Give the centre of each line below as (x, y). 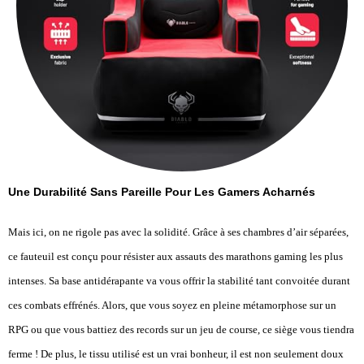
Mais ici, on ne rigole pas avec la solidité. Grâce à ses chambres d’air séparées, (178, 232)
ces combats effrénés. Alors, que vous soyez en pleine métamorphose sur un (172, 305)
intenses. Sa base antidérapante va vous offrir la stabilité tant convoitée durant (179, 280)
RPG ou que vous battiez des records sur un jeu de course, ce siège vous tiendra (181, 329)
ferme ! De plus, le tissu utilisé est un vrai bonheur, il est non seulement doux (176, 353)
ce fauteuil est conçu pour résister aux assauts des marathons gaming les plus (175, 256)
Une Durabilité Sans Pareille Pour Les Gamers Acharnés (162, 191)
